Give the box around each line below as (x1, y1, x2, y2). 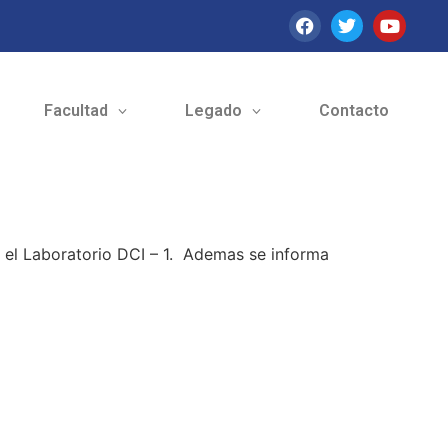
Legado (184, 101, 242, 121)
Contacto (318, 101, 389, 121)
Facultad (43, 101, 108, 121)
